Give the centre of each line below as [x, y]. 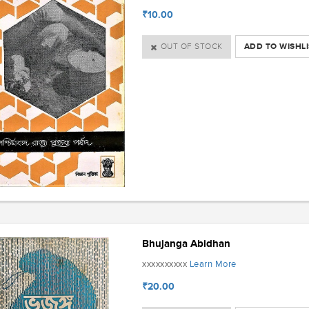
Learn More [213, 264]
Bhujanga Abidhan [187, 243]
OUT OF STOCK [191, 47]
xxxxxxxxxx [166, 265]
